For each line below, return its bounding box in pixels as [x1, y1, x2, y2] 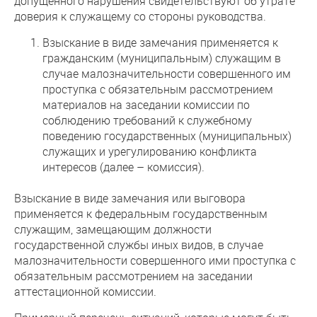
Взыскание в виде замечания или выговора [14, 190, 246, 205]
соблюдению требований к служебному [42, 113, 252, 127]
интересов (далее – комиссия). [42, 159, 204, 174]
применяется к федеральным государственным [14, 206, 267, 221]
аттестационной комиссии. [14, 284, 156, 299]
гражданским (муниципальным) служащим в [42, 50, 281, 65]
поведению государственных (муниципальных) [42, 128, 292, 143]
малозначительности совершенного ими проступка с [14, 253, 296, 267]
